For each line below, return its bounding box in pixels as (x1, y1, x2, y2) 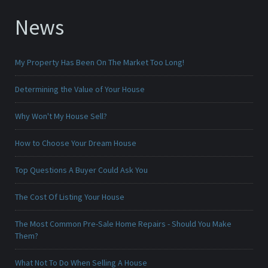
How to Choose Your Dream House (15, 138, 136, 149)
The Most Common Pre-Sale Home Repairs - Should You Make (15, 218, 232, 230)
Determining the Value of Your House (15, 84, 145, 95)
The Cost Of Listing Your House (15, 191, 124, 203)
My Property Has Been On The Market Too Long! (15, 57, 184, 68)
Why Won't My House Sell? (15, 111, 107, 122)
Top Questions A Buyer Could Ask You (15, 165, 148, 176)
